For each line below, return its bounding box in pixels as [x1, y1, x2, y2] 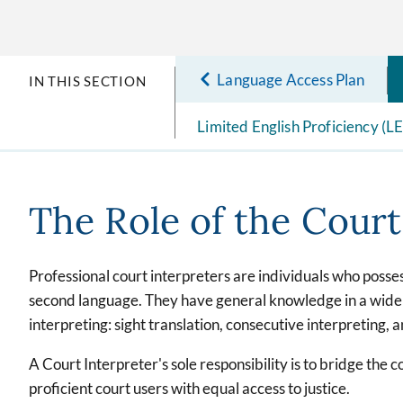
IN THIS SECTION [29, 73, 147, 89]
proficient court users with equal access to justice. [29, 379, 350, 399]
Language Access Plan [217, 69, 365, 89]
